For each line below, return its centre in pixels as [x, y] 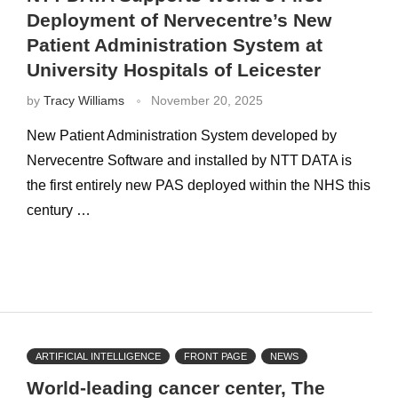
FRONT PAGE [215, 356]
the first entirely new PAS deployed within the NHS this [198, 185]
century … [58, 210]
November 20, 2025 [207, 100]
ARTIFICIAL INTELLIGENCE [98, 356]
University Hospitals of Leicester [173, 70]
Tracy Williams [84, 100]
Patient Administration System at [174, 45]
